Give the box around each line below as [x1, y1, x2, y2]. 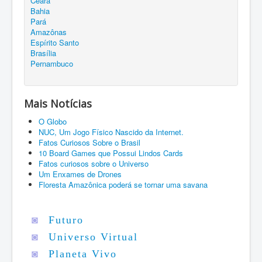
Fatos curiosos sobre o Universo [39, 157, 149, 169]
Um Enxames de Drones [39, 168, 122, 180]
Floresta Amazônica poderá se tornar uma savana [39, 178, 208, 190]
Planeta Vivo [49, 247, 117, 260]
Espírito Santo [30, 36, 79, 48]
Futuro [49, 213, 84, 226]
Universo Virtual [49, 230, 138, 243]
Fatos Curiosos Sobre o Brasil [39, 136, 140, 148]
